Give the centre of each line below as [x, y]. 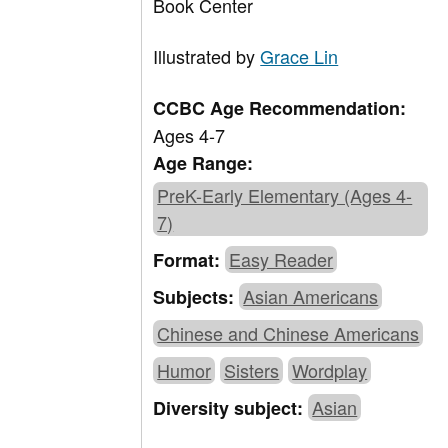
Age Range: [203, 163]
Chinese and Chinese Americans [288, 333]
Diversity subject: [231, 408]
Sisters [252, 370]
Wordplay [330, 370]
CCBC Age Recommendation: [280, 108]
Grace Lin [299, 56]
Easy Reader [281, 259]
